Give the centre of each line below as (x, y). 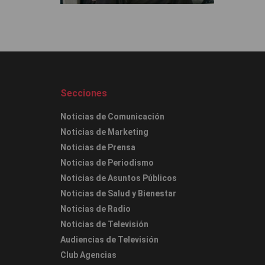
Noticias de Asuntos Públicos (119, 178)
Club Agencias (88, 255)
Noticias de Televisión (104, 224)
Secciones (84, 93)
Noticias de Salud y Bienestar (118, 194)
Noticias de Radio (96, 209)
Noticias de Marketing (104, 132)
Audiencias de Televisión (109, 240)
